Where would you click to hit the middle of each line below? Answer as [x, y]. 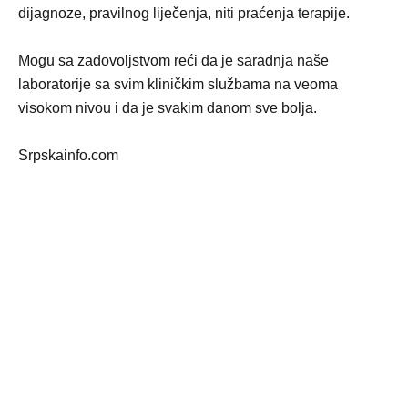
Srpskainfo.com [68, 156]
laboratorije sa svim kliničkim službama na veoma [178, 85]
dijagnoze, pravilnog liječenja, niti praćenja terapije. [184, 14]
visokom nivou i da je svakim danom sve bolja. [168, 108]
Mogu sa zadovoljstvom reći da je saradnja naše [173, 61]
